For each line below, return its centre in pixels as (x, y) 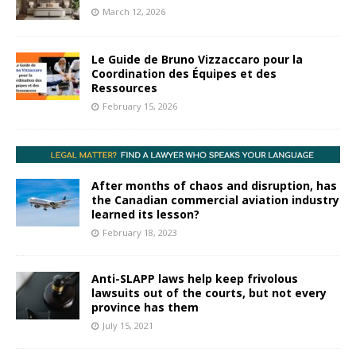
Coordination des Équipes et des (184, 73)
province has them (145, 307)
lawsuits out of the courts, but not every (209, 292)
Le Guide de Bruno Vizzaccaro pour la (197, 59)
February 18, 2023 (140, 232)
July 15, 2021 (128, 325)
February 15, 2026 (140, 106)
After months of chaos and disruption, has (214, 185)
